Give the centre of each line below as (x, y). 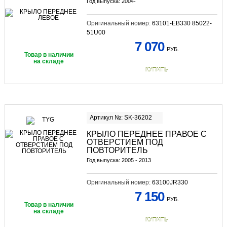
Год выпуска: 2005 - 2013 (119, 160)
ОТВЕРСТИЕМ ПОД (125, 142)
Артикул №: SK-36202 (121, 118)
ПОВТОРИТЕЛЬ (117, 150)
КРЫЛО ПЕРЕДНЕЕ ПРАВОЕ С (146, 134)
